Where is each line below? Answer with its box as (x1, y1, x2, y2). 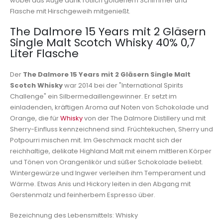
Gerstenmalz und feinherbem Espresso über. (10, 190, 155, 200)
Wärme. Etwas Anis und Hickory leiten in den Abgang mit (10, 179, 191, 189)
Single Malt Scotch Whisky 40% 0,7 (10, 35, 195, 50)
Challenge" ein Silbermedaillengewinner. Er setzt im (10, 92, 177, 101)
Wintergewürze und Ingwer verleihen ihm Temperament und (10, 168, 206, 178)
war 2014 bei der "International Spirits (63, 81, 183, 90)
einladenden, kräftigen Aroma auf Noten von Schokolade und (10, 103, 209, 112)
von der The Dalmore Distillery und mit (83, 113, 206, 123)
